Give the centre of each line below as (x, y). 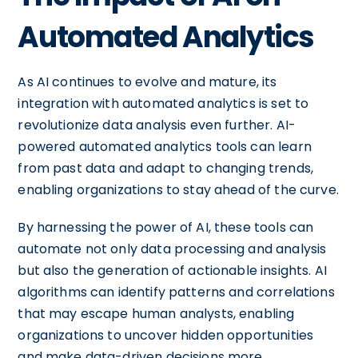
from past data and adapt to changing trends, (165, 168)
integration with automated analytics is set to (163, 103)
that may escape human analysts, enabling (156, 314)
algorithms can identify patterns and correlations (176, 292)
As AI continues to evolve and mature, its (147, 82)
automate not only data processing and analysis (172, 249)
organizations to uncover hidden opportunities (166, 335)
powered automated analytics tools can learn (165, 147)
